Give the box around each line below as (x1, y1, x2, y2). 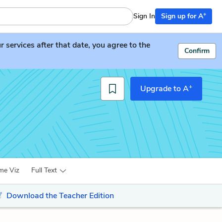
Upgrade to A (140, 83, 189, 94)
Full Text (31, 166, 57, 175)
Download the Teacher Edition (6, 190, 114, 201)
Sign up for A (161, 11, 203, 21)
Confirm (184, 46, 210, 55)
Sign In (133, 11, 155, 21)
